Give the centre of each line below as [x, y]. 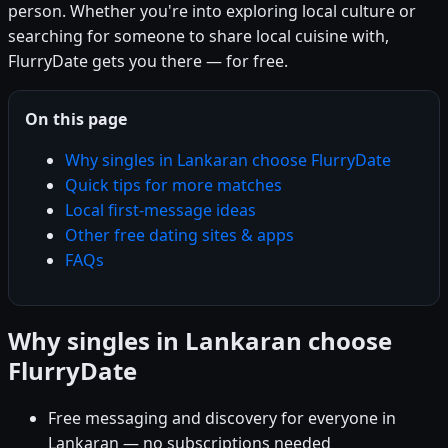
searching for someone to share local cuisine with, [198, 35]
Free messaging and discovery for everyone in [222, 417]
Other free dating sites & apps [179, 234]
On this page [76, 118]
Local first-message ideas [160, 209]
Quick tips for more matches [173, 184]
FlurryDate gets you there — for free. [148, 60]
